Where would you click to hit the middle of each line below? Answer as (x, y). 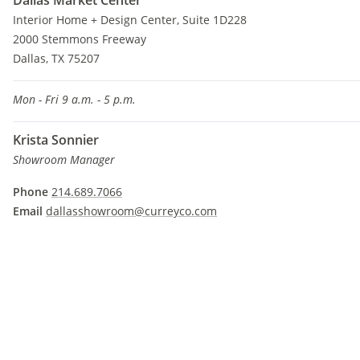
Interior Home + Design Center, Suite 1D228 (130, 20)
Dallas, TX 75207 (56, 58)
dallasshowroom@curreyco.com (131, 211)
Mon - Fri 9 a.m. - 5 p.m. (74, 99)
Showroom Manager (64, 160)
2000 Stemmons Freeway (80, 39)
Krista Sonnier (56, 140)
